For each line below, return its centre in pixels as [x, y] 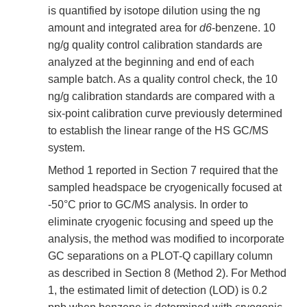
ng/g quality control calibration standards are [155, 45]
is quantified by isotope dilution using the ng [154, 11]
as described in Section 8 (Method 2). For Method [167, 273]
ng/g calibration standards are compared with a [161, 97]
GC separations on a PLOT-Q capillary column [160, 256]
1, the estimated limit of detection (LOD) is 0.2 [158, 291]
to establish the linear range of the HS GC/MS [158, 131]
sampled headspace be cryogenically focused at [165, 188]
